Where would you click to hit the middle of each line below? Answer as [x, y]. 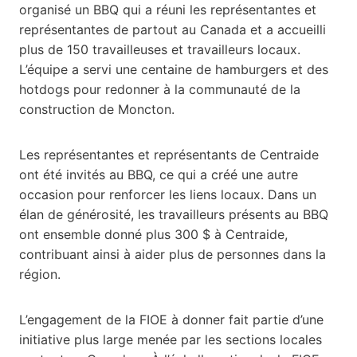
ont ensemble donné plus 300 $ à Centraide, [153, 234]
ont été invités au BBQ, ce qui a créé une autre [159, 174]
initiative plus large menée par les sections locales [171, 339]
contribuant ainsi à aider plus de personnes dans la [173, 254]
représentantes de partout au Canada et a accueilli [173, 29]
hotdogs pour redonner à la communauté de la [160, 89]
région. [40, 274]
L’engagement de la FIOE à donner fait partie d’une [171, 319]
